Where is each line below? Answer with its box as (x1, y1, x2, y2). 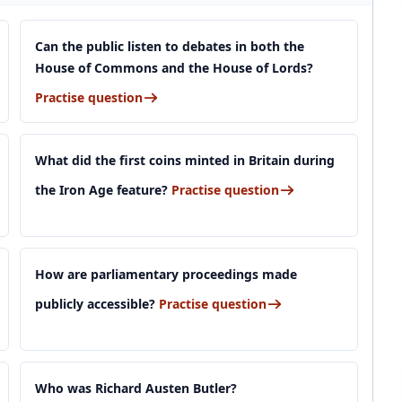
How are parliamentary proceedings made (35, 266, 297, 283)
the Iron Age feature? (35, 181, 171, 198)
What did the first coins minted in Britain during (35, 152, 335, 169)
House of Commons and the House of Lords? (35, 59, 313, 76)
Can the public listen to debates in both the (35, 38, 304, 55)
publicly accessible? (35, 295, 159, 312)
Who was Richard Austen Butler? (35, 380, 237, 397)
